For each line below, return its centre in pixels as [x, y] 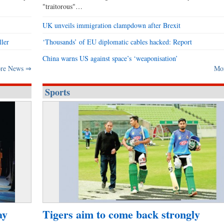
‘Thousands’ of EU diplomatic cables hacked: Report [117, 42]
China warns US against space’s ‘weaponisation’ [110, 58]
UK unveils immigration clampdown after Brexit [112, 25]
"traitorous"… [63, 6]
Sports [58, 92]
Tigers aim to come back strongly [121, 214]
